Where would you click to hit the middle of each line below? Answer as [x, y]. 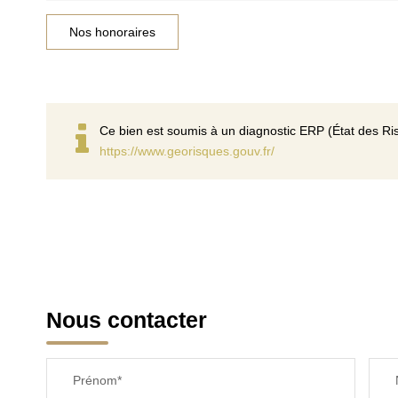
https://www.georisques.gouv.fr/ [187, 151]
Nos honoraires [112, 32]
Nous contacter [127, 320]
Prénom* [97, 380]
